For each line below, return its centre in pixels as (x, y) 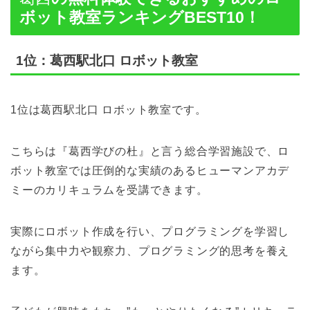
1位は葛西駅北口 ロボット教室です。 (109, 109)
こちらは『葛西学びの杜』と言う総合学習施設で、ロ (150, 151)
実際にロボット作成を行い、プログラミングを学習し (150, 231)
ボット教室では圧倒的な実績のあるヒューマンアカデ (150, 170)
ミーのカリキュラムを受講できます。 (109, 190)
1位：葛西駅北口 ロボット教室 (107, 60)
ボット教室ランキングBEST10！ (140, 18)
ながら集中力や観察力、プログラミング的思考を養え (150, 250)
